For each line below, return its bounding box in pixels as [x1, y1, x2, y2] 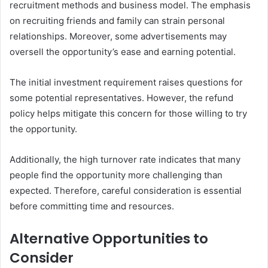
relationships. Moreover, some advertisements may [10, 31, 227, 42]
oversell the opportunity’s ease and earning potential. [10, 46, 236, 58]
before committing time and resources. [10, 200, 174, 212]
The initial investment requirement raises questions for [10, 77, 243, 89]
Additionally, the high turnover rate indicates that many [10, 154, 240, 166]
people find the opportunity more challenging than [10, 169, 223, 181]
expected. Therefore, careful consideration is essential [10, 185, 242, 197]
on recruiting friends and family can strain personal [10, 15, 225, 27]
